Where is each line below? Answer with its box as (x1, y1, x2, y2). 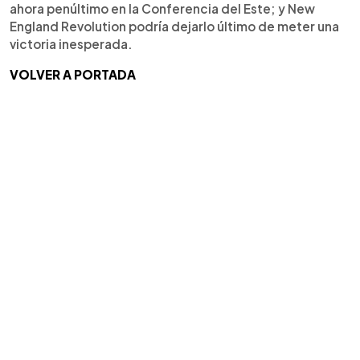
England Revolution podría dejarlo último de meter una (10, 18, 339, 34)
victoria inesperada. (10, 35, 133, 51)
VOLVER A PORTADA (10, 66, 136, 82)
